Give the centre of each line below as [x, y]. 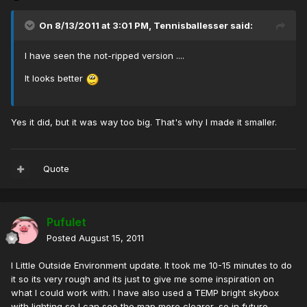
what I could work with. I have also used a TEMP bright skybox [145, 293]
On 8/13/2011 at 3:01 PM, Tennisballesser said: [146, 26]
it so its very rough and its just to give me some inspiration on [143, 279]
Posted [63, 238]
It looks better [55, 78]
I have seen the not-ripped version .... [105, 56]
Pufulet [66, 222]
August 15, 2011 [111, 238]
